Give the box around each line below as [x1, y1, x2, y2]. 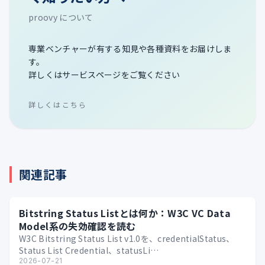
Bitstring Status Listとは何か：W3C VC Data [19, 206, 231, 221]
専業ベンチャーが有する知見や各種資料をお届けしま [28, 43, 232, 55]
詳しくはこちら [28, 99, 88, 110]
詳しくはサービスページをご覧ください [28, 69, 180, 81]
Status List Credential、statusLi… [19, 244, 159, 257]
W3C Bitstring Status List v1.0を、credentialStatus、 [19, 232, 235, 245]
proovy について [28, 11, 93, 24]
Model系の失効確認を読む [19, 219, 136, 234]
